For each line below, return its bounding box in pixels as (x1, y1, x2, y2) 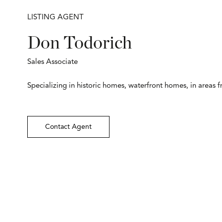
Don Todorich (27, 34, 132, 52)
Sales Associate (27, 58, 78, 66)
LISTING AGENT (27, 14, 84, 21)
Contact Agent (45, 123, 92, 130)
